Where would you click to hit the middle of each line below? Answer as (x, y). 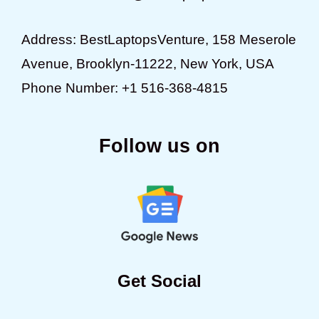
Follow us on (159, 146)
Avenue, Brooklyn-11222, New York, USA (148, 63)
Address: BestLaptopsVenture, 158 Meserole (159, 39)
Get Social (159, 281)
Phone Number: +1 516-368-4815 (125, 88)
